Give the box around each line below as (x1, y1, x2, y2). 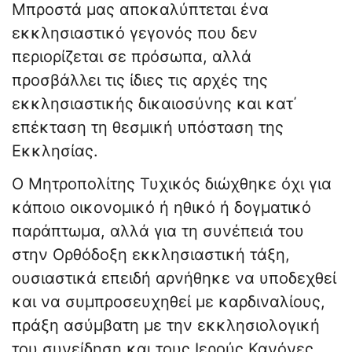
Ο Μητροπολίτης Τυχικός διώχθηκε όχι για (12, 174, 332, 194)
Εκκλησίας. (12, 141, 98, 161)
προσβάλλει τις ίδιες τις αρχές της (12, 71, 268, 90)
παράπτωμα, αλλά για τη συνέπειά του (12, 222, 304, 241)
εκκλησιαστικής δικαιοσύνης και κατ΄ (12, 94, 297, 114)
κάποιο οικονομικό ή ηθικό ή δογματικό (12, 198, 311, 218)
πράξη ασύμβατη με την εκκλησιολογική (12, 316, 320, 335)
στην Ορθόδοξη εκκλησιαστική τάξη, (12, 245, 290, 265)
